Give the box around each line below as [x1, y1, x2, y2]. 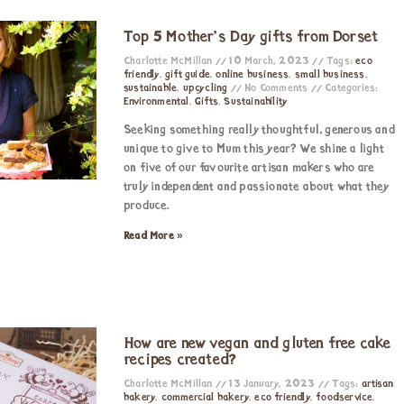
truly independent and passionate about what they [124, 180, 390, 194]
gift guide [165, 69, 211, 80]
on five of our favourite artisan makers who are [124, 161, 375, 175]
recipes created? [124, 352, 237, 369]
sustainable [124, 83, 178, 94]
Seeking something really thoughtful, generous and [124, 124, 395, 137]
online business [216, 69, 289, 80]
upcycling [182, 83, 228, 94]
